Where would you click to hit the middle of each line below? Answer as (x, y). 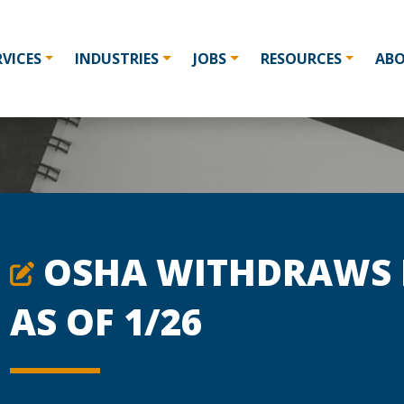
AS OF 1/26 (106, 321)
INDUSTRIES (117, 59)
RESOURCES (301, 59)
